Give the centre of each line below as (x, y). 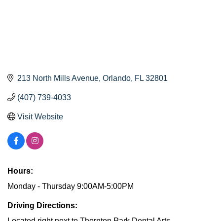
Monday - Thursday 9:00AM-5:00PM (71, 186)
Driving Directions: (42, 205)
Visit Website (40, 116)
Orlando (117, 78)
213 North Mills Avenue (58, 78)
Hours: (20, 171)
